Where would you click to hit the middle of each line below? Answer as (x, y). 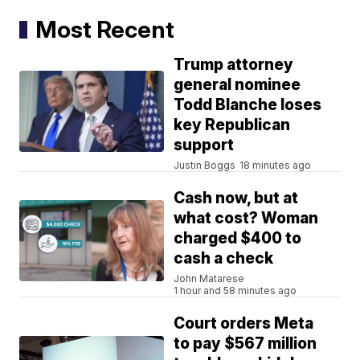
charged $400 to (238, 239)
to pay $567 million (245, 344)
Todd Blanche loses (248, 105)
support (204, 145)
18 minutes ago (276, 166)
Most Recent (105, 30)
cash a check (224, 259)
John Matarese (209, 279)
